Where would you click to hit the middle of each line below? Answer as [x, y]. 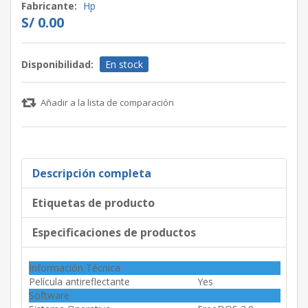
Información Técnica [75, 268]
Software [49, 296]
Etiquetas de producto [93, 203]
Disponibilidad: [57, 65]
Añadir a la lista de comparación [107, 103]
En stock [124, 65]
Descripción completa [92, 174]
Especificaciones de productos [114, 233]
